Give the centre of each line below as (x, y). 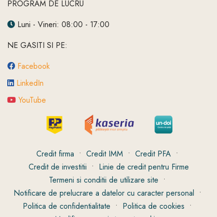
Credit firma (55, 154)
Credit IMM (105, 154)
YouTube (32, 100)
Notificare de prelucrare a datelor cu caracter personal (104, 193)
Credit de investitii (57, 167)
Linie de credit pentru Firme (144, 167)
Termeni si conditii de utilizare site (104, 180)
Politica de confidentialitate (67, 206)
